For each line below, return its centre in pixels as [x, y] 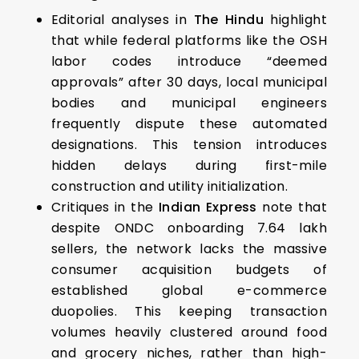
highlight [295, 19]
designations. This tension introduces [189, 144]
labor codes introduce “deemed [189, 61]
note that [292, 207]
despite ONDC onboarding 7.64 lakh [189, 228]
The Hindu [229, 19]
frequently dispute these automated [189, 123]
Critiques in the [105, 207]
